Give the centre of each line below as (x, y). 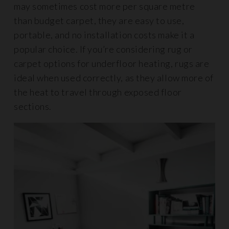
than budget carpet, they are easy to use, (99, 20)
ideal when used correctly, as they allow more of (114, 78)
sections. (33, 106)
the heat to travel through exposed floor (98, 92)
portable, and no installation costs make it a (104, 35)
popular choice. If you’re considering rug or (103, 49)
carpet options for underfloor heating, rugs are (112, 63)
